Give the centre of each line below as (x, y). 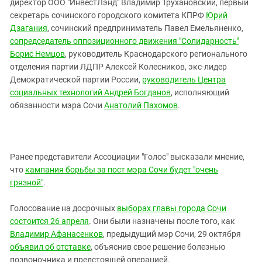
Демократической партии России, (76, 80)
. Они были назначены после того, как (162, 221)
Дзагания (29, 28)
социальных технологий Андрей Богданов (90, 92)
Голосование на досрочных (63, 208)
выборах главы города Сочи (172, 208)
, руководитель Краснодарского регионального (156, 54)
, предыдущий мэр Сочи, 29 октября (172, 234)
